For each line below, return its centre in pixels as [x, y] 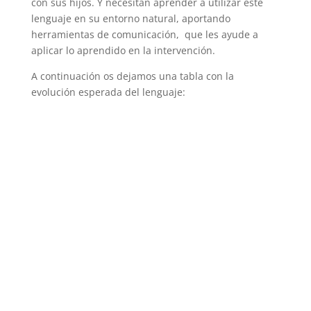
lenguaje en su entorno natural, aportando [131, 18]
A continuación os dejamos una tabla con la [132, 76]
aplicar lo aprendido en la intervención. [123, 50]
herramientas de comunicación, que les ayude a [144, 34]
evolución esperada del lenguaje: [108, 92]
